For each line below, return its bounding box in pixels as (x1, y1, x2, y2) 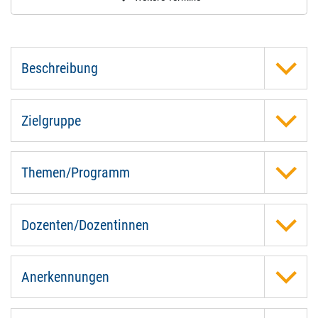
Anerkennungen (21, 268, 109, 285)
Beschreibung (21, 60, 98, 77)
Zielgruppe (21, 111, 81, 129)
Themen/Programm (21, 164, 130, 181)
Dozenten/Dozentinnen (21, 216, 149, 234)
